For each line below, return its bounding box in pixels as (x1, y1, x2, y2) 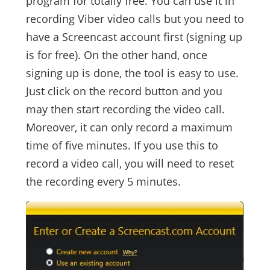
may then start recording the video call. (25, 102, 225, 116)
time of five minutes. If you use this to (25, 138, 218, 152)
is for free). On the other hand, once (25, 48, 207, 62)
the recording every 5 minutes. (25, 174, 181, 189)
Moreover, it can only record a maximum (25, 120, 233, 134)
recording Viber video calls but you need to (25, 11, 244, 26)
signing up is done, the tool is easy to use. (25, 66, 239, 80)
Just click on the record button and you (25, 84, 222, 98)
